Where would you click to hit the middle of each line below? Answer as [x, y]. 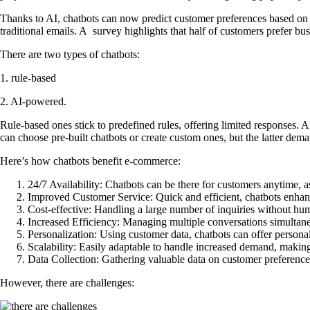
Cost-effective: [60, 210]
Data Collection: [63, 259]
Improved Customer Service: [90, 197]
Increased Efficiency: [74, 222]
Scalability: [52, 247]
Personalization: [62, 235]
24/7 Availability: [65, 185]
